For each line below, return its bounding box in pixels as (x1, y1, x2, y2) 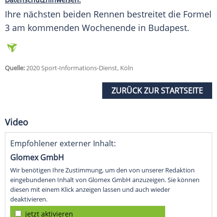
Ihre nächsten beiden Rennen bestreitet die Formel (5, 8, 212, 20)
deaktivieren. (10, 195, 47, 204)
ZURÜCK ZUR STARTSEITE (111, 85, 203, 96)
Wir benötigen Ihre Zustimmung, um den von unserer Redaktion (10, 166, 195, 175)
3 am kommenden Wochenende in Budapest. (5, 22, 189, 34)
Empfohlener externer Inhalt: (10, 138, 116, 149)
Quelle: (5, 63, 25, 73)
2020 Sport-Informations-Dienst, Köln (25, 63, 133, 73)
